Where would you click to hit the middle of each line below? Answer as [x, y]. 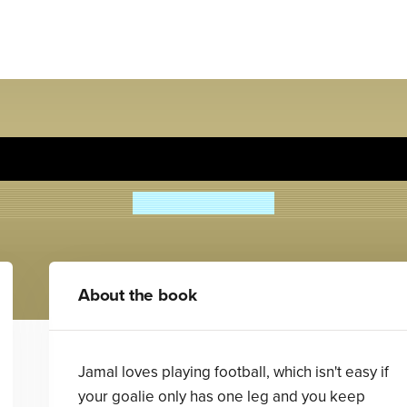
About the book [137, 295]
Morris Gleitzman [203, 203]
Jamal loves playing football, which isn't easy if [233, 372]
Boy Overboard [203, 159]
